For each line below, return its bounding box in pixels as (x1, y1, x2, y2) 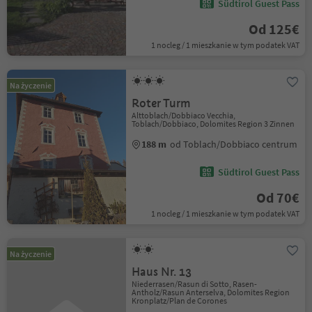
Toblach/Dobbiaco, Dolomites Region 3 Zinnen (132, 118, 295, 129)
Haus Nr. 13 (132, 265, 192, 279)
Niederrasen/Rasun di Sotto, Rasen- (132, 279, 258, 289)
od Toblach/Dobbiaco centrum (170, 138, 298, 150)
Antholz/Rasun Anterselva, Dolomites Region (132, 287, 290, 297)
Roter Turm (132, 96, 192, 111)
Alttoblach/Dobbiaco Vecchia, (132, 110, 236, 120)
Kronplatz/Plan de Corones (132, 295, 228, 306)
